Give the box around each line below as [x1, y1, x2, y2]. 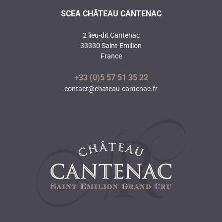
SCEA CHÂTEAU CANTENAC [60, 9, 162, 18]
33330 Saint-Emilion [80, 42, 142, 50]
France [100, 52, 122, 60]
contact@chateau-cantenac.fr [64, 85, 158, 93]
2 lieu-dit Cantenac [82, 31, 140, 39]
